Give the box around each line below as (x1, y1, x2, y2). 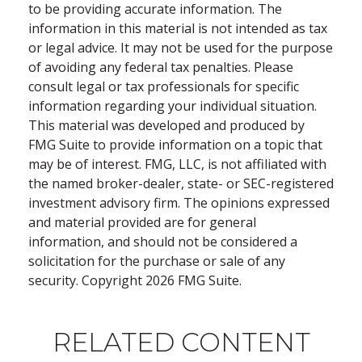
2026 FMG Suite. (145, 271, 242, 289)
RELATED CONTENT (52, 326, 310, 358)
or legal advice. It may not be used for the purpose (28, 38, 333, 57)
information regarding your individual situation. (28, 96, 317, 115)
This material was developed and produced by (28, 116, 305, 134)
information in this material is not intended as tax (28, 19, 327, 37)
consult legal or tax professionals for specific (28, 77, 299, 95)
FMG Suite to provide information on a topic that (28, 135, 322, 154)
